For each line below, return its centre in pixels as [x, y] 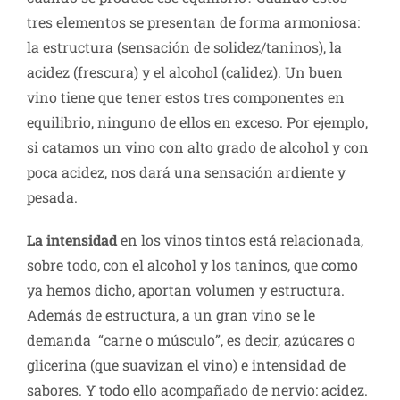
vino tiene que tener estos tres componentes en [186, 97]
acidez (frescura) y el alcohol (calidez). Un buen [185, 72]
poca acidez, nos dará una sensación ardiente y [186, 172]
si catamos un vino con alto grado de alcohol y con [198, 147]
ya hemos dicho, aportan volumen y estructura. [186, 290]
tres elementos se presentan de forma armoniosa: [193, 22]
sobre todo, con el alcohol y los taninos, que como [192, 265]
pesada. [52, 197]
